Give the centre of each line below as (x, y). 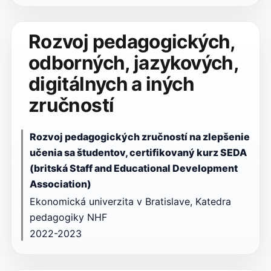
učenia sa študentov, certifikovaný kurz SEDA (138, 152)
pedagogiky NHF (68, 217)
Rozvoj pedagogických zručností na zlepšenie (139, 136)
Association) (60, 184)
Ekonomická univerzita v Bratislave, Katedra (130, 201)
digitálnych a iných (111, 84)
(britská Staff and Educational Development (133, 168)
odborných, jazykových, (133, 63)
